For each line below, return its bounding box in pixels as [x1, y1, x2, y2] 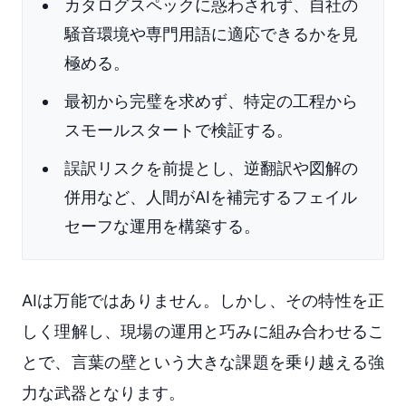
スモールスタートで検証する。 [64, 121, 293, 140]
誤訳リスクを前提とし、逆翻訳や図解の [64, 159, 358, 179]
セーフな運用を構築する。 [64, 217, 260, 237]
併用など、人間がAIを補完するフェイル [64, 188, 357, 208]
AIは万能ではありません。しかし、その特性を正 [22, 291, 384, 311]
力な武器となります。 [22, 383, 185, 403]
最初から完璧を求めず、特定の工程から [64, 92, 358, 111]
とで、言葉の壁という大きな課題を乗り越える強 [22, 353, 384, 372]
